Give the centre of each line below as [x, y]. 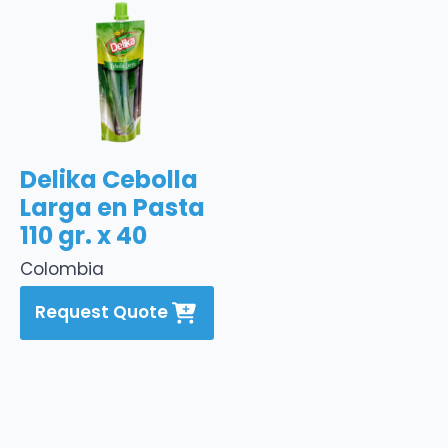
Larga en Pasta [112, 207]
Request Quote [101, 312]
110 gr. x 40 [83, 235]
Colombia [62, 268]
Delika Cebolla [109, 179]
